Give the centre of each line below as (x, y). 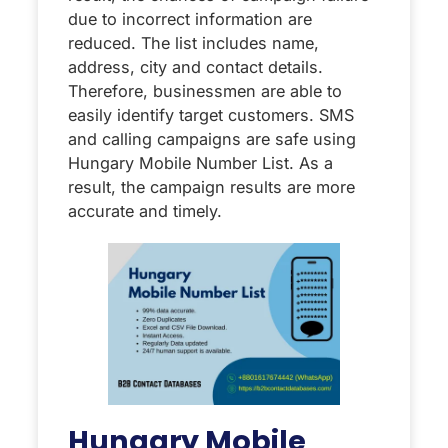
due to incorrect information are (190, 18)
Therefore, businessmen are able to (205, 90)
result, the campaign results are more (211, 186)
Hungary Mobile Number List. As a (200, 162)
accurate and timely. (145, 210)
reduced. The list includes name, (193, 42)
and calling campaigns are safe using (212, 138)
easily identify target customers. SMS (211, 114)
